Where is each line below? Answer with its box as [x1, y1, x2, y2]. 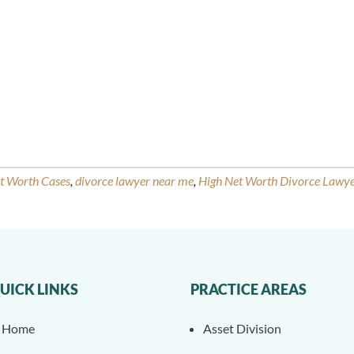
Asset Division [202, 321, 281, 336]
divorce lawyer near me [75, 173, 194, 188]
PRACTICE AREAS [190, 281, 307, 298]
